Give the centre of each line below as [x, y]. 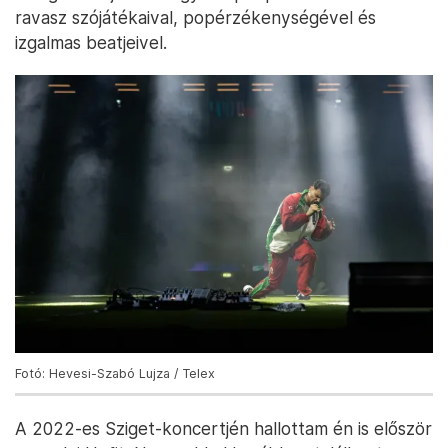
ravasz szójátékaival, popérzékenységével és [195, 18]
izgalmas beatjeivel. [91, 43]
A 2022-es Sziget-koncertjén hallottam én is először [223, 429]
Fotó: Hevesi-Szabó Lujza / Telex [115, 374]
